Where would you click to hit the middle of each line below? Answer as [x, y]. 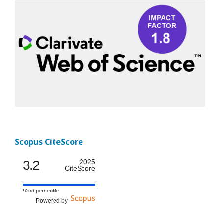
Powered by [53, 201]
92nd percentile [41, 190]
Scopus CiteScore [49, 142]
